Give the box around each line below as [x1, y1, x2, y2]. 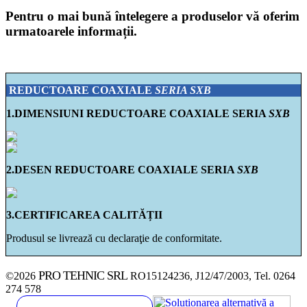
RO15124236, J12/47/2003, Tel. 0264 [127, 270, 295, 282]
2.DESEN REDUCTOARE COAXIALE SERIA [6, 164, 237, 176]
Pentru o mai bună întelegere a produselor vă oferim [5, 9, 299, 24]
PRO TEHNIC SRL [38, 269, 127, 283]
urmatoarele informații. [5, 24, 137, 39]
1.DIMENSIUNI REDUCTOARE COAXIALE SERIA [6, 108, 269, 120]
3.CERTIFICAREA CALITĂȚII [6, 209, 162, 221]
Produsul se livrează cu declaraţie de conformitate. [6, 232, 222, 245]
